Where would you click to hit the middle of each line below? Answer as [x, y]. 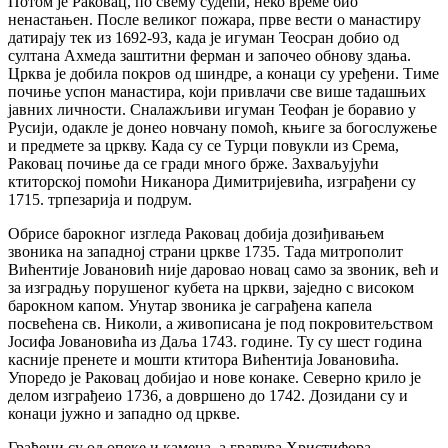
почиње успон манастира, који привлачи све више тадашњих [217, 91]
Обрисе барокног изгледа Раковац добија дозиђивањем [196, 233]
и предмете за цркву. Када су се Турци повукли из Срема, [203, 145]
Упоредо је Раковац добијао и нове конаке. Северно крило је [214, 377]
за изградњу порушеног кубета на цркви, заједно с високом [211, 287]
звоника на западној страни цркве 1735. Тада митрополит [205, 251]
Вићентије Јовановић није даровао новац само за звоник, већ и [223, 269]
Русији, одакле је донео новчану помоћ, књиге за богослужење [222, 127]
